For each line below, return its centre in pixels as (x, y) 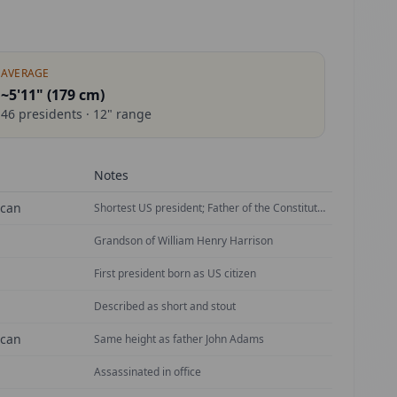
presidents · (54, 114)
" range (129, 114)
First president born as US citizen (175, 273)
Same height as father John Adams (179, 339)
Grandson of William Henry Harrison (183, 241)
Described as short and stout (165, 306)
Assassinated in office (148, 372)
